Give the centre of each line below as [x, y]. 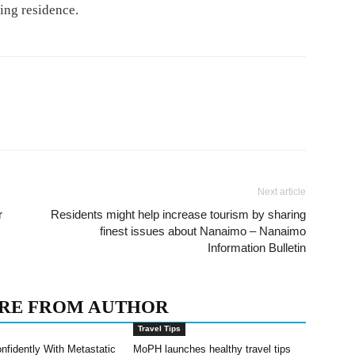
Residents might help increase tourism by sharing [178, 214]
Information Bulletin [257, 248]
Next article [282, 192]
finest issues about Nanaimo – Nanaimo [203, 231]
